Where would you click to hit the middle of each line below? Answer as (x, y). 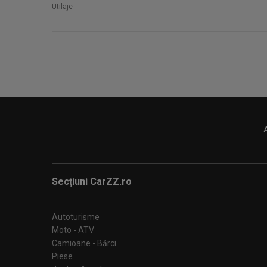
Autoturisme (76, 217)
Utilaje (62, 7)
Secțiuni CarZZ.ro (92, 181)
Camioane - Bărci (84, 243)
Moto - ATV (73, 230)
